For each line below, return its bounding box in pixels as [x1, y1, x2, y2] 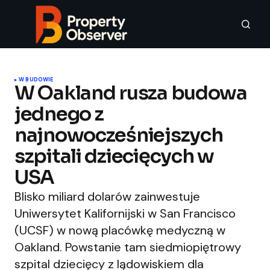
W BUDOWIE [19, 76, 54, 83]
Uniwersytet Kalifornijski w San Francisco [14, 206, 236, 221]
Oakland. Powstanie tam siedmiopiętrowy [14, 239, 241, 255]
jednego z [14, 102, 104, 126]
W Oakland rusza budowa [14, 81, 247, 105]
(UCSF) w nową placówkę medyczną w [14, 222, 225, 238]
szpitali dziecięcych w [14, 144, 214, 168]
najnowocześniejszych [14, 123, 223, 147]
